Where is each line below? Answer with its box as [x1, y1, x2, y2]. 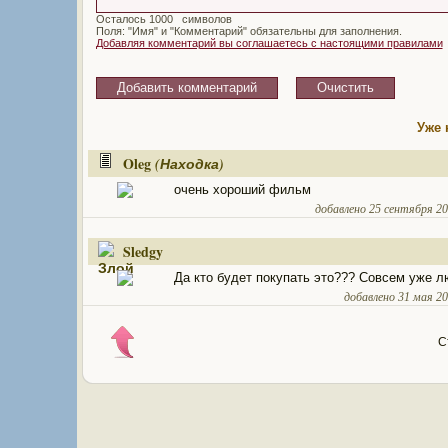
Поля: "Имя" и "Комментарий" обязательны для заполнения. [95, 24, 402, 37]
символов [178, 12, 232, 25]
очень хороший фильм [173, 182, 311, 198]
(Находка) [154, 154, 224, 175]
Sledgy [122, 241, 163, 263]
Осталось [95, 12, 149, 25]
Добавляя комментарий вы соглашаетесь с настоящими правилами [95, 36, 443, 49]
